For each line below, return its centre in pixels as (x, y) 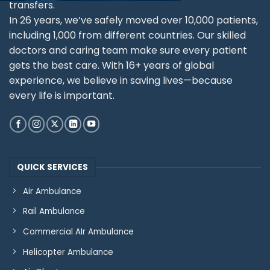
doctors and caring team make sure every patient (128, 51)
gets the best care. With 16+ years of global (111, 66)
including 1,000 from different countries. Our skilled (127, 36)
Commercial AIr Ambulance (78, 231)
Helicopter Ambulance (68, 252)
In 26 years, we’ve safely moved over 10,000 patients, (133, 20)
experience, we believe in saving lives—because (121, 81)
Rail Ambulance (54, 212)
